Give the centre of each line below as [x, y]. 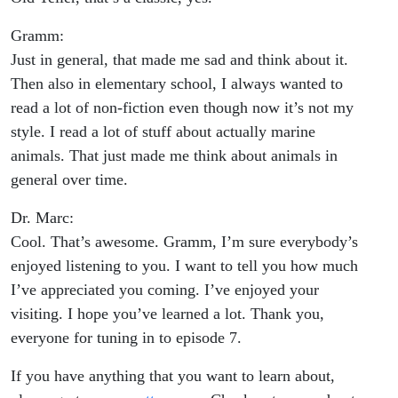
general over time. [69, 180]
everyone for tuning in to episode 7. [126, 338]
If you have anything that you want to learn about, [173, 376]
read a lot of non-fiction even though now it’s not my [182, 108]
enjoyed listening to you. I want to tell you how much [184, 266]
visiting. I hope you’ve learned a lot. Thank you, [167, 314]
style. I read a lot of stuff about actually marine [163, 132]
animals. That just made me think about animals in [174, 156]
